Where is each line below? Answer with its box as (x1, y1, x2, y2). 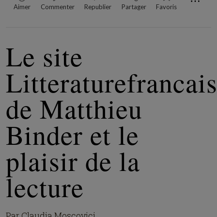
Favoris (156, 3, 177, 11)
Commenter (40, 3, 75, 11)
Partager (121, 3, 146, 11)
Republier (84, 3, 112, 11)
